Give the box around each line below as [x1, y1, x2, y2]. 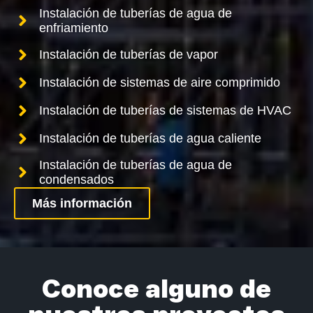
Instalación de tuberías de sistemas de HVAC [39, 103, 292, 117]
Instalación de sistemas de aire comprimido [39, 75, 281, 89]
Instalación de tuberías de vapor [39, 47, 219, 61]
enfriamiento [39, 20, 109, 35]
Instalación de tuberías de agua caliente [39, 131, 262, 145]
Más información [32, 196, 132, 210]
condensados [39, 172, 115, 187]
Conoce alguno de [42, 272, 271, 304]
